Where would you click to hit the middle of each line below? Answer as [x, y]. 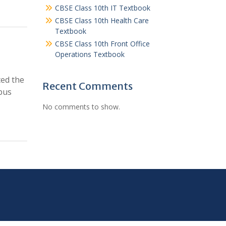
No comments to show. [81, 107]
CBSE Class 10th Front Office [102, 44]
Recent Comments [87, 86]
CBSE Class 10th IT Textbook [102, 8]
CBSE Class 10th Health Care [102, 20]
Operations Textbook [90, 54]
